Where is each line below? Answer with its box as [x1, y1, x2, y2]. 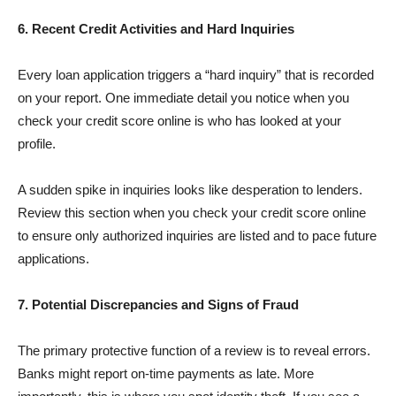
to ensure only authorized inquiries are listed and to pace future [18, 228, 377, 243]
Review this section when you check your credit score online [18, 205, 366, 220]
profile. [18, 136, 56, 151]
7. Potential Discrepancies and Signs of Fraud [18, 297, 299, 312]
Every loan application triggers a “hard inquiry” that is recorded [18, 67, 374, 82]
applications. [18, 251, 89, 266]
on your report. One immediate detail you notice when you [18, 90, 349, 105]
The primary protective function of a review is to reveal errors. [18, 343, 370, 358]
